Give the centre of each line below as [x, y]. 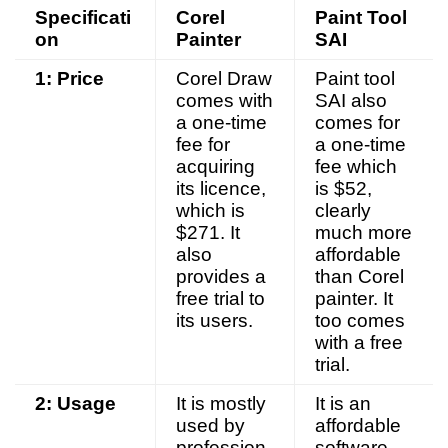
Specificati [83, 18]
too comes [360, 321]
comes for [357, 123]
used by [210, 426]
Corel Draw [224, 79]
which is [210, 211]
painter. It [354, 299]
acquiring [215, 167]
